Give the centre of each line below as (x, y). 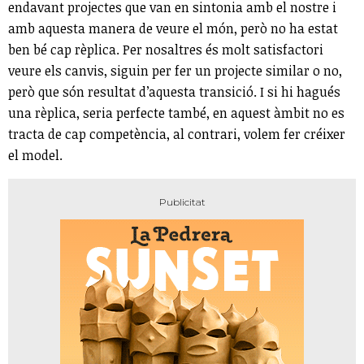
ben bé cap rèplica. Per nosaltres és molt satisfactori (166, 50)
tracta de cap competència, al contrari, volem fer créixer (177, 134)
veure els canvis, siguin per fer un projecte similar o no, (175, 71)
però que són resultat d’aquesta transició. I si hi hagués (174, 92)
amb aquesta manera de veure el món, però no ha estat (173, 29)
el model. (35, 156)
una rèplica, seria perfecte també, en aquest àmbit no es (176, 113)
